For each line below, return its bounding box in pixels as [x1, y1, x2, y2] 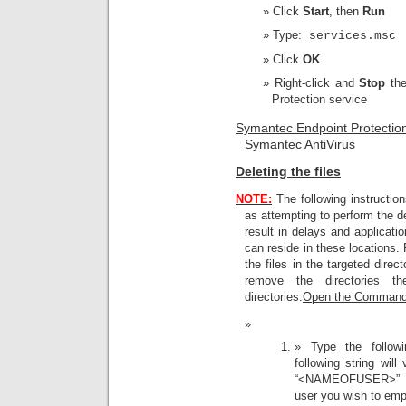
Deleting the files [236, 164, 341, 179]
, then [329, 5, 362, 19]
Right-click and [274, 76, 360, 91]
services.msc [302, 29, 396, 43]
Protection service [272, 92, 367, 107]
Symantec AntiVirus [245, 136, 355, 151]
